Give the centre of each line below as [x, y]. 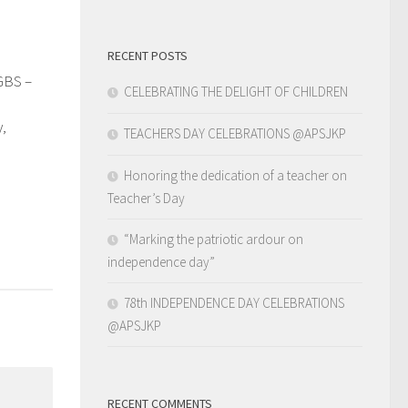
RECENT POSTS [148, 56]
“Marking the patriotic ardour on [214, 239]
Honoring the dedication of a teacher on [235, 175]
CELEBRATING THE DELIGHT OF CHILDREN [236, 92]
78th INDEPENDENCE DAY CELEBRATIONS [234, 303]
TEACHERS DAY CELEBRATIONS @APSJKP [235, 133]
